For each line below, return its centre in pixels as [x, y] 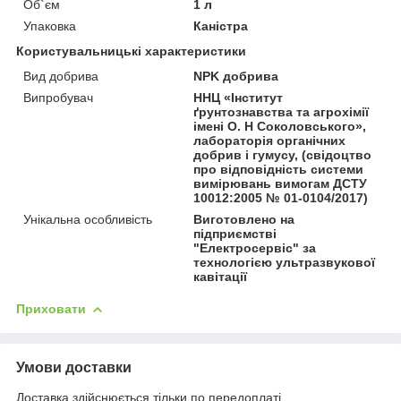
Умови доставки [74, 367]
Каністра [221, 26]
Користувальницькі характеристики [131, 51]
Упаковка [50, 26]
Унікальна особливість [88, 219]
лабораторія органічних [270, 140]
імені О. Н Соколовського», [280, 126]
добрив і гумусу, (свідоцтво [283, 154]
